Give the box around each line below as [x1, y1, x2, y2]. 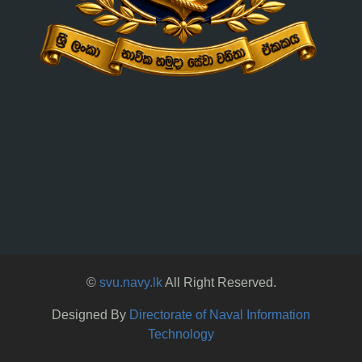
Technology [148, 326, 214, 341]
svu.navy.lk [99, 275, 162, 289]
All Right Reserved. [162, 275, 276, 289]
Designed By [52, 307, 129, 322]
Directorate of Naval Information [129, 307, 310, 322]
